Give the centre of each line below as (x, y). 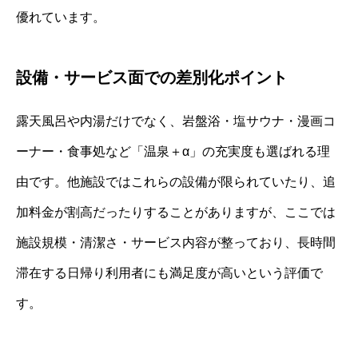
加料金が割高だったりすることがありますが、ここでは (176, 212)
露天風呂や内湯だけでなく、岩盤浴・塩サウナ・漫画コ (176, 121)
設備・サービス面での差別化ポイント (152, 77)
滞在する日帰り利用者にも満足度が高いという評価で (169, 272)
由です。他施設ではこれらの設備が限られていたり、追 (176, 181)
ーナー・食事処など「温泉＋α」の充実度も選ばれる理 (173, 151)
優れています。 (61, 17)
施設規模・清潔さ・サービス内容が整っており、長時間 (176, 242)
